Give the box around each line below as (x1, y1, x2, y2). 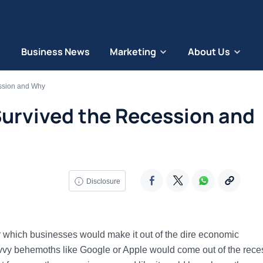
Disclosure (86, 177, 120, 186)
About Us (188, 45, 230, 58)
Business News (21, 45, 90, 58)
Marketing (109, 45, 156, 58)
